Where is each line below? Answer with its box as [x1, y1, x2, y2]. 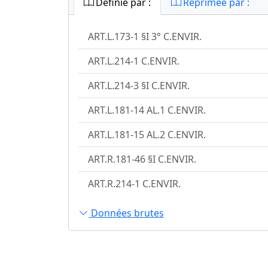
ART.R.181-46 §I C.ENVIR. [88, 152, 196, 166]
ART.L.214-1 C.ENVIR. [88, 54, 179, 68]
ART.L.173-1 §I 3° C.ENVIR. [88, 29, 202, 43]
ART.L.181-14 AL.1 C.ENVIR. [88, 103, 206, 117]
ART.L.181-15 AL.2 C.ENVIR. [88, 127, 206, 141]
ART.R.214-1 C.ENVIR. [88, 176, 181, 190]
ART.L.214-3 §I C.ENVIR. [88, 78, 190, 92]
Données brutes [89, 206, 164, 220]
